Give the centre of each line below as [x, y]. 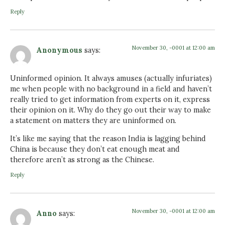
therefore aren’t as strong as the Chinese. [82, 159]
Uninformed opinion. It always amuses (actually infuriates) [111, 79]
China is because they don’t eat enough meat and [95, 149]
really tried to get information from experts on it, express [110, 100]
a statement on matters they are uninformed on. [93, 121]
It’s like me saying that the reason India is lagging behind [108, 138]
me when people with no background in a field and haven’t [111, 89]
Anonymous [59, 50]
